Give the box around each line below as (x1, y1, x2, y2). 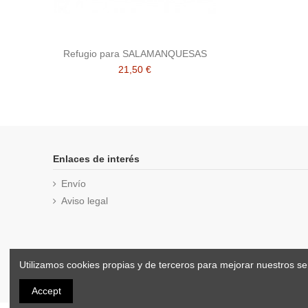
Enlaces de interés (53, 153, 140, 165)
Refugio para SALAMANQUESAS (63, 48, 207, 60)
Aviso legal (61, 195, 108, 207)
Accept (31, 285, 61, 296)
